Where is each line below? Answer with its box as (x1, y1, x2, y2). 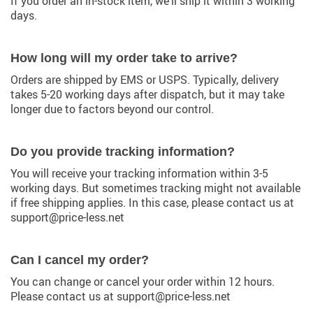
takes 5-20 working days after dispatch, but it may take (10, 87, 284, 102)
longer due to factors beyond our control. (10, 101, 214, 117)
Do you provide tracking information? (10, 145, 235, 159)
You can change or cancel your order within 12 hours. (10, 274, 275, 289)
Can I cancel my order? (10, 253, 149, 267)
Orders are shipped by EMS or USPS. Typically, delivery (10, 72, 279, 87)
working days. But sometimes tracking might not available (10, 180, 300, 196)
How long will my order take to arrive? (10, 51, 238, 65)
